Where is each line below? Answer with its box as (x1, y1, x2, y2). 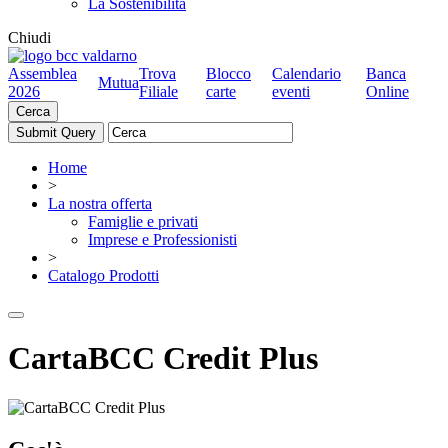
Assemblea (8, 65, 77, 82)
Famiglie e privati (88, 213, 198, 230)
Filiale (139, 83, 178, 100)
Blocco (206, 65, 251, 82)
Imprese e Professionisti (88, 231, 237, 248)
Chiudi (8, 29, 51, 46)
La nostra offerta (48, 195, 152, 212)
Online (366, 83, 409, 100)
